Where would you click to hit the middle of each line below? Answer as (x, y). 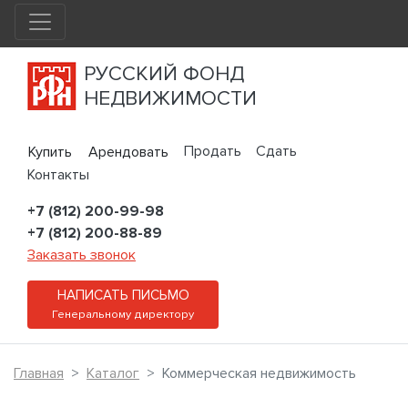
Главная (39, 374)
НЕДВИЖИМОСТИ (170, 98)
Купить (50, 153)
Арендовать (128, 153)
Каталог (113, 374)
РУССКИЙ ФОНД (164, 74)
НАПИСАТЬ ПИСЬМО (123, 296)
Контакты (58, 175)
